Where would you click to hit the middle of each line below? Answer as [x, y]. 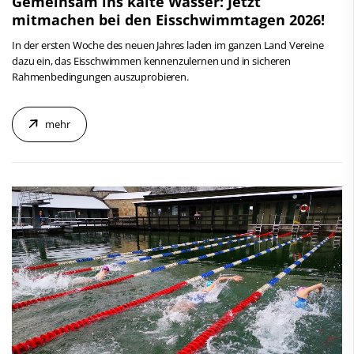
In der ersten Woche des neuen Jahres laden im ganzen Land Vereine [168, 45]
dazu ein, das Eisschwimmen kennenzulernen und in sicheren [151, 60]
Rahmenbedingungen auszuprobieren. [100, 76]
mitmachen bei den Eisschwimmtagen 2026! [168, 19]
